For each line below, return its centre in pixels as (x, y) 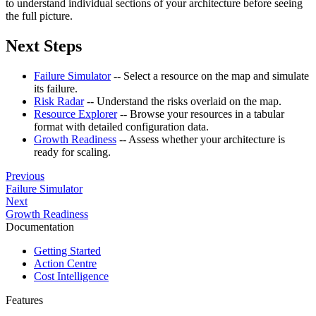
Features (24, 300)
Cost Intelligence (71, 276)
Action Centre (65, 263)
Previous (25, 176)
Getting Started (67, 250)
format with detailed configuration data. (121, 126)
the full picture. (39, 16)
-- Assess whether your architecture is (201, 139)
